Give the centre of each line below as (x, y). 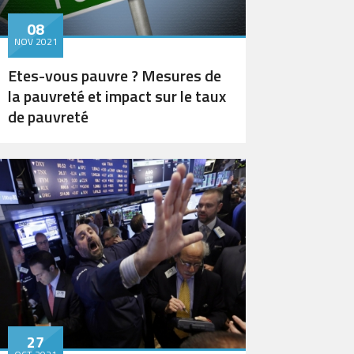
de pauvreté (48, 117)
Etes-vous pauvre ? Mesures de (115, 75)
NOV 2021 (36, 41)
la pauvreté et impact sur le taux (117, 96)
